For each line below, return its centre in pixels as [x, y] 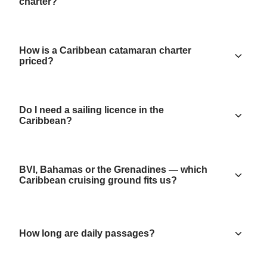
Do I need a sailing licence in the [91, 110]
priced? [36, 61]
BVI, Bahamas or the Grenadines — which [113, 170]
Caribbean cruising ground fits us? [98, 181]
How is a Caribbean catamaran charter [105, 51]
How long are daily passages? [87, 234]
